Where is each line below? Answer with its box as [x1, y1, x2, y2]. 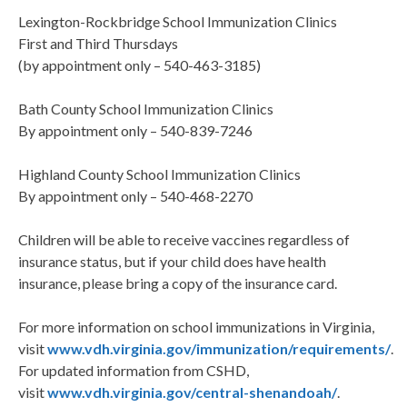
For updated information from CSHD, [18, 362, 249, 380]
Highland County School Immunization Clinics [18, 165, 301, 184]
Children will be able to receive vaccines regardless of [18, 231, 350, 249]
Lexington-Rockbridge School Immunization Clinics [18, 13, 337, 31]
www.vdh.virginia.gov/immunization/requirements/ [47, 340, 391, 358]
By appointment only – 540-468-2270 [18, 187, 253, 205]
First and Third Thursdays [18, 35, 178, 53]
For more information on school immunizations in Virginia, [18, 318, 374, 336]
